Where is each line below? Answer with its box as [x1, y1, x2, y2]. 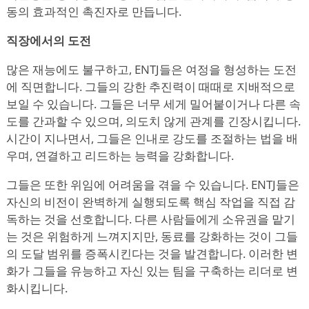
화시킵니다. [6, 279, 68, 296]
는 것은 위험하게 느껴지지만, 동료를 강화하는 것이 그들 [6, 228, 298, 244]
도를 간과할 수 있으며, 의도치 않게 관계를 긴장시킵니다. [6, 112, 301, 129]
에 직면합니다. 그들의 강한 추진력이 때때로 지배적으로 [6, 78, 295, 94]
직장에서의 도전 [6, 32, 91, 48]
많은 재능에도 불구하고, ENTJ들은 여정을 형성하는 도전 [6, 61, 297, 77]
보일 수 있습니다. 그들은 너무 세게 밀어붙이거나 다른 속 [6, 95, 301, 112]
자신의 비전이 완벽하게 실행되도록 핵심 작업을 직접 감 [6, 193, 295, 210]
